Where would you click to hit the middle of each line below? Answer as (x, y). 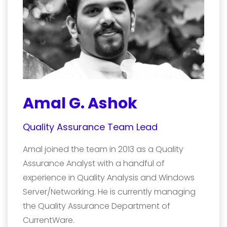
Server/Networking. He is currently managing (109, 192)
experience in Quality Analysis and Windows (109, 177)
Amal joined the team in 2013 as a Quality (103, 149)
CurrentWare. (49, 220)
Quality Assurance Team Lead (90, 127)
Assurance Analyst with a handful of (94, 163)
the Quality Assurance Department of (97, 206)
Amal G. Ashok (80, 103)
